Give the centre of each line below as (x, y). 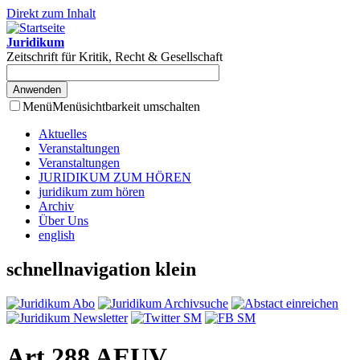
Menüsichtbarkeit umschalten (126, 106)
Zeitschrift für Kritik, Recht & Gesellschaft (115, 57)
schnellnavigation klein (101, 269)
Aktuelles (63, 134)
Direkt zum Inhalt (51, 13)
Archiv (56, 206)
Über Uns (63, 221)
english (57, 235)
